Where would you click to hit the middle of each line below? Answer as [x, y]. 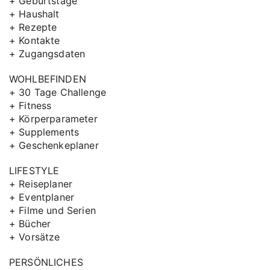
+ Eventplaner [42, 197]
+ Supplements [44, 132]
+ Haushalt [34, 14]
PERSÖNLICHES [46, 262]
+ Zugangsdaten [47, 54]
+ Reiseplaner [41, 184]
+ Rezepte [33, 27]
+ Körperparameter [53, 119]
